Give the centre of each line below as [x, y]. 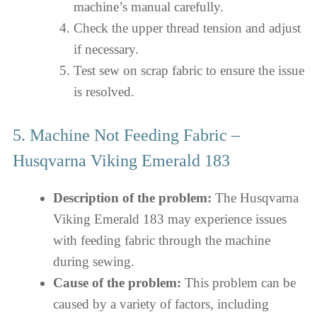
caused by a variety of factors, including [161, 304]
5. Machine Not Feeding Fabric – [126, 135]
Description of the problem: [132, 198]
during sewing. [94, 261]
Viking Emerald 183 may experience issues [170, 219]
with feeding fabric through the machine [162, 240]
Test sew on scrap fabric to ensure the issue [189, 70]
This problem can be [238, 283]
